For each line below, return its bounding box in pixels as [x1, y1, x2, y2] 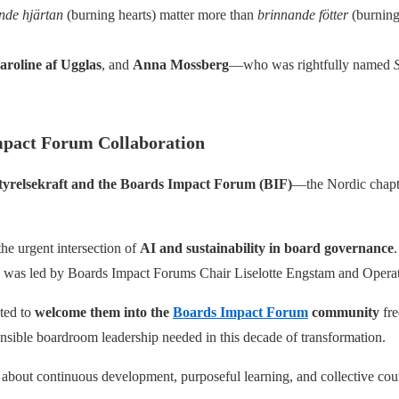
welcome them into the [35, 304, 173, 320]
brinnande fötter [257, 6, 348, 22]
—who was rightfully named [229, 56, 394, 72]
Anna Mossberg [133, 56, 229, 72]
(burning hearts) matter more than [63, 6, 257, 22]
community [308, 304, 379, 320]
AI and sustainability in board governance [140, 240, 394, 256]
